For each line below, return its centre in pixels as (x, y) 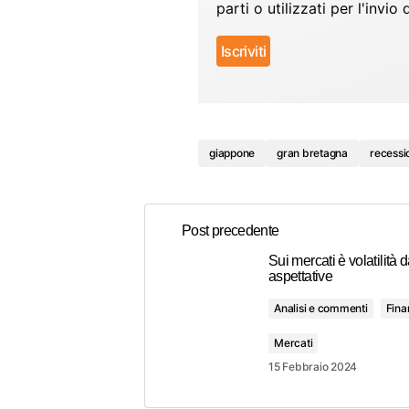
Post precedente (231, 230)
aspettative (300, 276)
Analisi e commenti (321, 308)
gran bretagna (312, 152)
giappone (232, 152)
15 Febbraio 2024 (313, 366)
